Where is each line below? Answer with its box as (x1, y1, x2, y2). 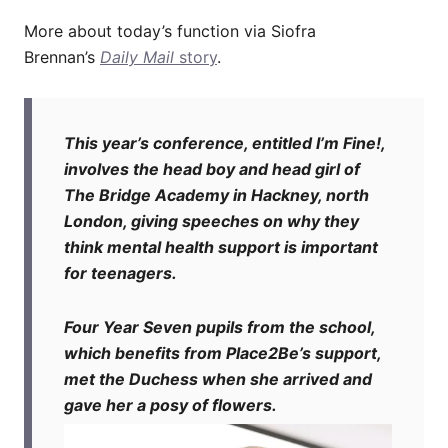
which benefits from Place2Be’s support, (64, 342, 381, 363)
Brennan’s (24, 46, 100, 67)
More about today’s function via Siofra (24, 20, 316, 41)
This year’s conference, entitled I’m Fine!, (64, 132, 385, 153)
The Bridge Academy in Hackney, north (64, 184, 369, 205)
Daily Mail (100, 46, 174, 67)
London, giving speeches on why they (64, 210, 359, 231)
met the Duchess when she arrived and (64, 368, 372, 389)
